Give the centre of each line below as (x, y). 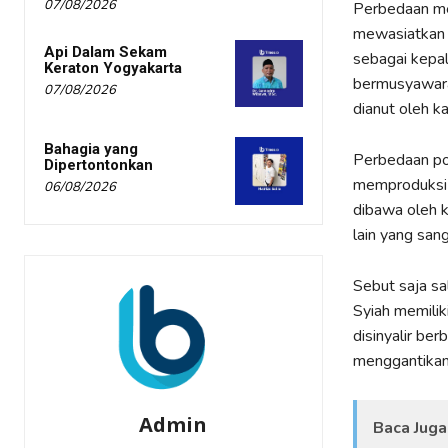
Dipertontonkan (98, 165)
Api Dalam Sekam (105, 52)
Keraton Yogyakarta (113, 68)
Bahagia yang (91, 149)
